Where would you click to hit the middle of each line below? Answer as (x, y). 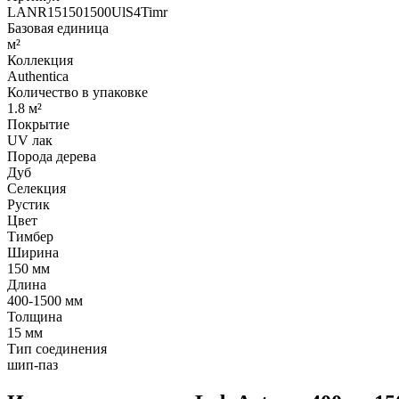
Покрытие (38, 124)
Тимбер (30, 236)
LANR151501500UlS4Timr (87, 12)
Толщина (35, 316)
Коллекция (40, 60)
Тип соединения (57, 348)
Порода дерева (52, 156)
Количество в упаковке (77, 92)
